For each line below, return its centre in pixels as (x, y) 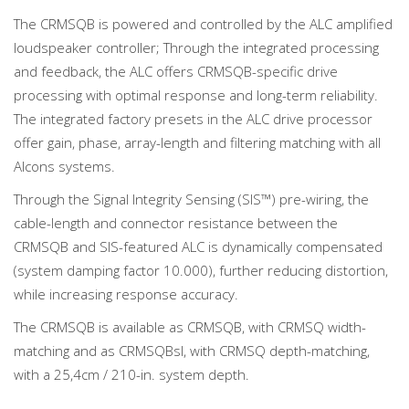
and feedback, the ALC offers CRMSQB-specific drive (176, 71)
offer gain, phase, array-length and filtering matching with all (197, 142)
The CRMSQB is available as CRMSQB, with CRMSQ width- (190, 326)
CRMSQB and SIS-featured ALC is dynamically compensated (198, 246)
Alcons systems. (64, 166)
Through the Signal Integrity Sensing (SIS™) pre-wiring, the (191, 199)
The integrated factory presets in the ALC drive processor (193, 118)
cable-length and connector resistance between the (176, 222)
